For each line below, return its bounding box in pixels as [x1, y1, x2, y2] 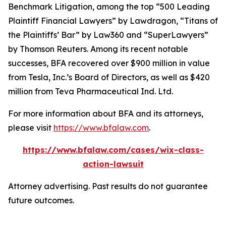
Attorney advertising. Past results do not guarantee [8, 181, 208, 191]
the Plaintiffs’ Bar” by [8, 30, 93, 40]
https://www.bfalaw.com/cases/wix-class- [22, 145, 204, 155]
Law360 [93, 30, 124, 40]
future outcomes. [8, 195, 74, 205]
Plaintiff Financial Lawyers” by [8, 16, 130, 26]
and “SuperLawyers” [124, 30, 208, 40]
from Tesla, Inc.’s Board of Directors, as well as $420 [8, 72, 210, 82]
